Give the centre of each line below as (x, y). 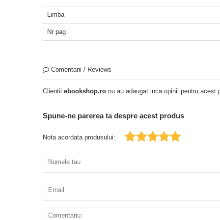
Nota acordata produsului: (79, 137)
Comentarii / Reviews (80, 69)
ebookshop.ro (85, 91)
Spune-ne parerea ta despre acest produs (113, 115)
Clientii (53, 91)
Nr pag (56, 31)
